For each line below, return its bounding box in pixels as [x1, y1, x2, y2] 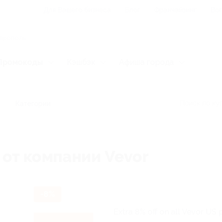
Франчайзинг [154, 6, 197, 14]
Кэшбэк [67, 57, 95, 67]
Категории [15, 100, 51, 108]
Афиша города [119, 57, 174, 67]
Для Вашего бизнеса [44, 6, 111, 14]
